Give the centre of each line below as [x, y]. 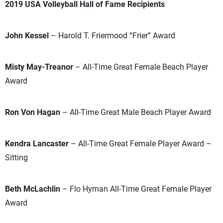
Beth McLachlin [33, 189]
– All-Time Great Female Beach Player [141, 67]
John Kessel [27, 36]
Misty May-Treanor [39, 67]
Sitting [16, 158]
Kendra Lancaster [37, 144]
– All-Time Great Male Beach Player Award [136, 112]
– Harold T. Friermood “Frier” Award [112, 36]
